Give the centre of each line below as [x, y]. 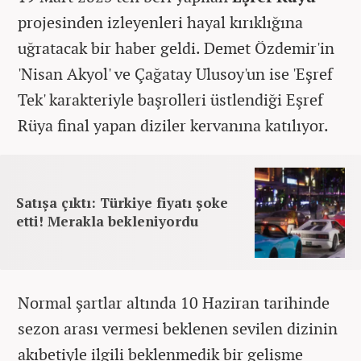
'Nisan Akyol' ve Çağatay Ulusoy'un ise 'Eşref [175, 73]
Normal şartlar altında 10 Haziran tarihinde [174, 302]
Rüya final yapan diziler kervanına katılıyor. [173, 125]
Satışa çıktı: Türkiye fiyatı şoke [122, 202]
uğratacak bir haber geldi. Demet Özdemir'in [176, 48]
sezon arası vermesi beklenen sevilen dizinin [178, 328]
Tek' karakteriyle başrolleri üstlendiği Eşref [170, 99]
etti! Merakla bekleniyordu [107, 221]
